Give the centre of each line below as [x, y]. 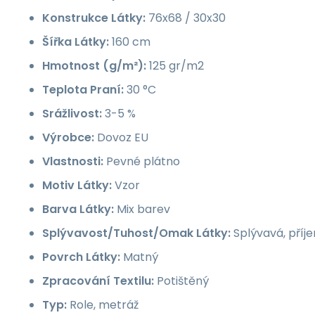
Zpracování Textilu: [98, 281]
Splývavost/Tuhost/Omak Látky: [136, 233]
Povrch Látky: [81, 257]
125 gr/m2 [175, 66]
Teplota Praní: [83, 90]
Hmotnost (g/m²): [94, 66]
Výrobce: [68, 138]
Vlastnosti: [73, 162]
